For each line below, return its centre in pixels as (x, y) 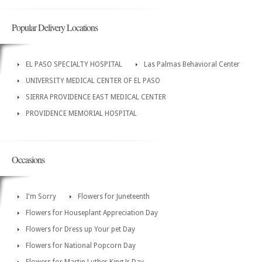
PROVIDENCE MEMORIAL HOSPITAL (81, 113)
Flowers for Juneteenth (114, 196)
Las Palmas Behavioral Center (192, 64)
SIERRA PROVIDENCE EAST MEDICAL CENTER (96, 97)
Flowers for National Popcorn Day (81, 245)
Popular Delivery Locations (55, 27)
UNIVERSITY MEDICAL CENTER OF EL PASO (93, 80)
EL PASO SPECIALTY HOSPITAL (74, 64)
